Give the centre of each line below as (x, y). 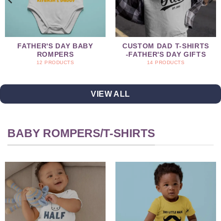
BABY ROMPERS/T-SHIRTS (81, 133)
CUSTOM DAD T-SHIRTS (166, 46)
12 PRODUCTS (55, 62)
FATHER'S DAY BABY (55, 46)
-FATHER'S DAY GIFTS (166, 55)
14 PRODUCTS (166, 62)
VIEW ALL (110, 94)
